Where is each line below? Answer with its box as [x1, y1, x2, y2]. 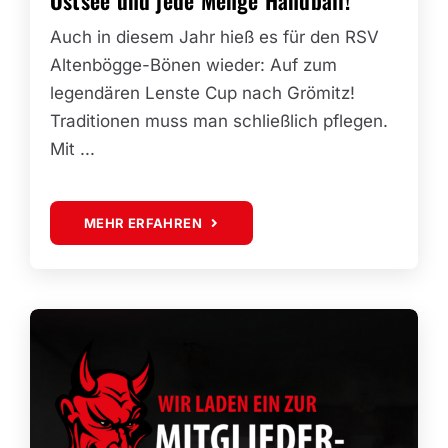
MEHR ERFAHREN [83, 215, 203, 232]
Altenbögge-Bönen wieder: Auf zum [49, 55, 337, 76]
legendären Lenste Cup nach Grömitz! [49, 83, 355, 104]
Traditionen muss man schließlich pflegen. [49, 111, 388, 132]
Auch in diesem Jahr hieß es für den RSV [49, 27, 379, 48]
